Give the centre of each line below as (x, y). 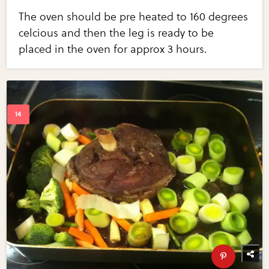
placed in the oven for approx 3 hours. (113, 50)
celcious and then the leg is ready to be (116, 33)
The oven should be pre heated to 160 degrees (134, 17)
